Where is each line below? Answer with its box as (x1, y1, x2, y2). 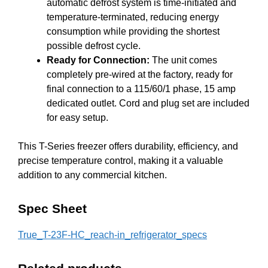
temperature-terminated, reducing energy (47, 12, 219, 23)
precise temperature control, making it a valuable (18, 156, 223, 166)
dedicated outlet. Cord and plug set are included (47, 98, 249, 109)
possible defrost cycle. (47, 41, 141, 51)
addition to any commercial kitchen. (18, 170, 167, 181)
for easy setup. (47, 112, 108, 123)
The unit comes (150, 55, 217, 66)
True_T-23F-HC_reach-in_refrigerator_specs (18, 230, 207, 240)
